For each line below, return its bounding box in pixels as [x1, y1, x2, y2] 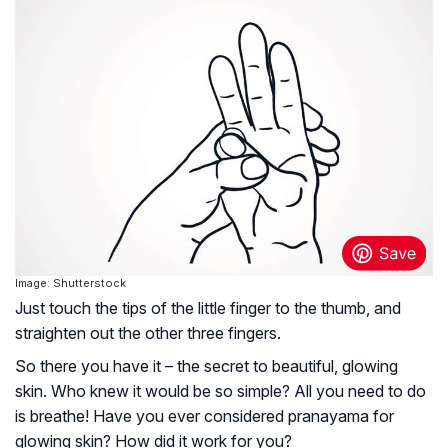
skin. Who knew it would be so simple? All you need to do [15, 380, 426, 401]
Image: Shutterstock [15, 275, 126, 290]
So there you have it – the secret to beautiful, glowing [15, 355, 398, 376]
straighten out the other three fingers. [15, 322, 281, 343]
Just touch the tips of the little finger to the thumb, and [15, 297, 401, 318]
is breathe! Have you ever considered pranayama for [15, 405, 394, 426]
